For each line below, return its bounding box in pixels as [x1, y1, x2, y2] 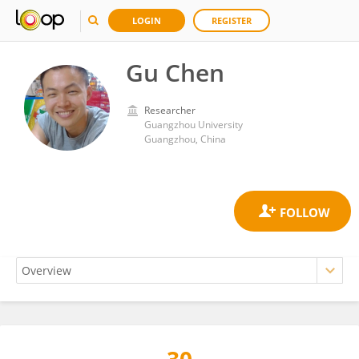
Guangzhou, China [144, 132, 226, 146]
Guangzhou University [144, 118, 243, 131]
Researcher [144, 103, 196, 117]
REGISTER [212, 14, 252, 26]
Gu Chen [126, 56, 224, 89]
